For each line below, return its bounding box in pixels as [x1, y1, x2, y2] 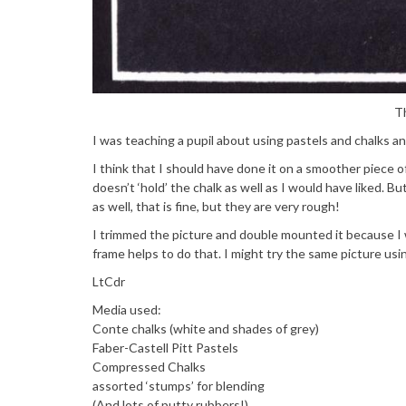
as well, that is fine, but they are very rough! [92, 198, 340, 215]
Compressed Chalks [92, 359, 206, 375]
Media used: [92, 302, 161, 318]
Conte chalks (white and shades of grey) [92, 321, 319, 337]
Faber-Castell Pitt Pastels [92, 340, 238, 356]
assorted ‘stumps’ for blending [92, 378, 265, 394]
